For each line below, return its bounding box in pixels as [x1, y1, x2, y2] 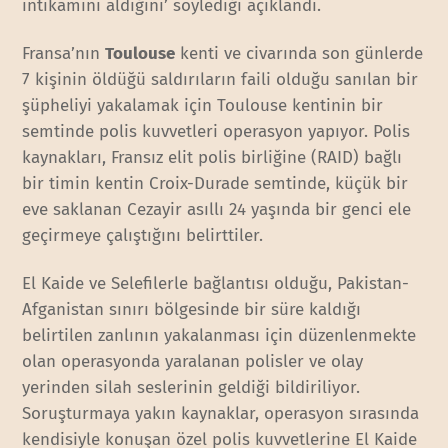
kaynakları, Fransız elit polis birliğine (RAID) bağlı [22, 146, 403, 168]
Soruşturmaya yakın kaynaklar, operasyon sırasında [22, 403, 420, 425]
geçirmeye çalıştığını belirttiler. [22, 224, 264, 246]
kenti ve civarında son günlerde [175, 42, 424, 64]
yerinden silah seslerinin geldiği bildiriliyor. [22, 377, 361, 399]
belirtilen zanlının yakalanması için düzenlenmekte [22, 325, 417, 347]
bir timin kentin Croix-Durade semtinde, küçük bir [22, 172, 409, 194]
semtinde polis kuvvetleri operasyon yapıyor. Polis [22, 120, 411, 142]
